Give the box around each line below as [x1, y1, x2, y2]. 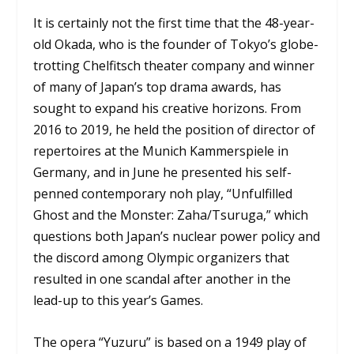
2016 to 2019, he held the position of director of [33, 121, 316, 139]
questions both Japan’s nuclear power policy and [33, 228, 321, 246]
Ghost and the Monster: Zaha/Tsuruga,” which [33, 206, 309, 224]
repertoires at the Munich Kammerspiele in [33, 142, 289, 160]
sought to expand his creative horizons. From [33, 100, 302, 118]
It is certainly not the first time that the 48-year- [33, 14, 315, 32]
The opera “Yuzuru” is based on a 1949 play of [33, 333, 307, 351]
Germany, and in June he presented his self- [33, 164, 292, 182]
